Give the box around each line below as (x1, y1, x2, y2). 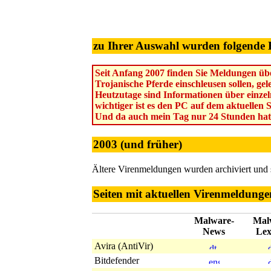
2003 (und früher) (93, 138, 182, 151)
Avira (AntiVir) (94, 241, 153, 252)
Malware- (194, 215, 234, 226)
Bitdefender (94, 255, 139, 266)
